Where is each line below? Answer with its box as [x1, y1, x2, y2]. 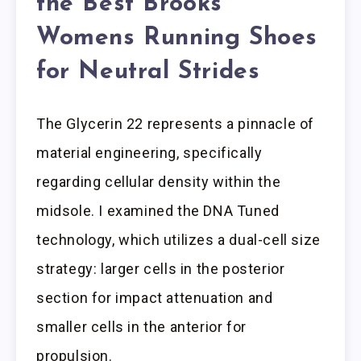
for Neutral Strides [36, 59, 260, 85]
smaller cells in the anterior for [36, 318, 247, 336]
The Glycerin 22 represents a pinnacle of [36, 115, 315, 133]
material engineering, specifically [36, 144, 263, 162]
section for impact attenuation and [36, 289, 273, 307]
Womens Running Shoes [36, 25, 318, 51]
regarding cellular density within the [36, 173, 281, 191]
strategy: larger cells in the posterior [36, 260, 285, 278]
